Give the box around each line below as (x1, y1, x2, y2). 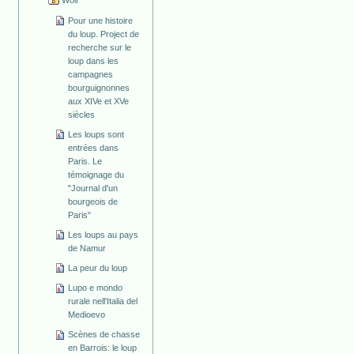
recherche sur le (68, 42, 132, 52)
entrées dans (68, 142, 119, 153)
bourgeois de (68, 196, 119, 206)
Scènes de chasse (68, 330, 141, 340)
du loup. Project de (68, 28, 140, 39)
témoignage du (68, 169, 125, 179)
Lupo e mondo (68, 283, 123, 293)
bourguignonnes (68, 82, 130, 92)
